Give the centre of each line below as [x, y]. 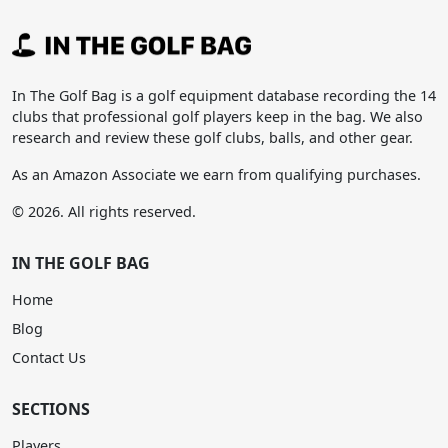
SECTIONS [51, 409]
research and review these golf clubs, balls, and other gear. [212, 138]
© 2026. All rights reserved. [104, 212]
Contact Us [49, 358]
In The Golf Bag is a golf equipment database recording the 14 [224, 96]
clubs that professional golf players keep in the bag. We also [217, 117]
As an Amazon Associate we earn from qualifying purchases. [216, 175]
